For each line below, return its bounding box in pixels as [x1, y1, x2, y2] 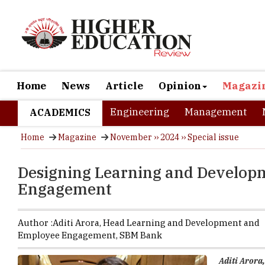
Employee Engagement [18, 230, 116, 241]
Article [105, 79, 143, 92]
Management [185, 105, 247, 118]
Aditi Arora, [53, 217, 103, 228]
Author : [18, 217, 53, 228]
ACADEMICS [30, 106, 91, 118]
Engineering [110, 105, 169, 118]
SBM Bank [119, 230, 162, 241]
